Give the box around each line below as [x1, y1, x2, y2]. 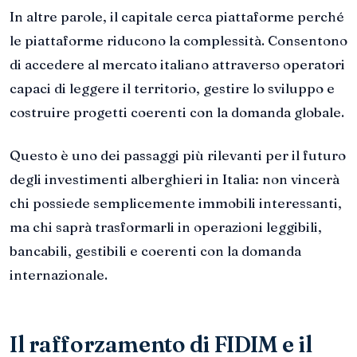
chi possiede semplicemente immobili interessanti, [10, 194, 342, 212]
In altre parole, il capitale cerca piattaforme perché [10, 8, 344, 25]
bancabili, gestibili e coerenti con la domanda [10, 242, 301, 260]
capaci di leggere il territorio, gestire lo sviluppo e [10, 80, 335, 97]
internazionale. [10, 266, 108, 284]
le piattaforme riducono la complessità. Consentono [10, 32, 347, 49]
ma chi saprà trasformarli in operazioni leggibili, [10, 218, 322, 236]
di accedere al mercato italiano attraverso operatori [10, 56, 345, 73]
